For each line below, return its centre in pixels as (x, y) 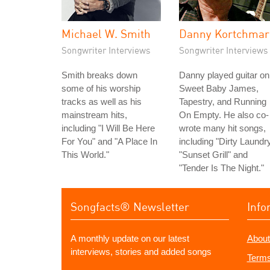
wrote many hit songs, (222, 128)
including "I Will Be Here (108, 128)
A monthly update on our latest (130, 238)
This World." (85, 155)
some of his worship (101, 88)
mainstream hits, (94, 115)
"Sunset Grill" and (213, 155)
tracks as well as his (102, 102)
